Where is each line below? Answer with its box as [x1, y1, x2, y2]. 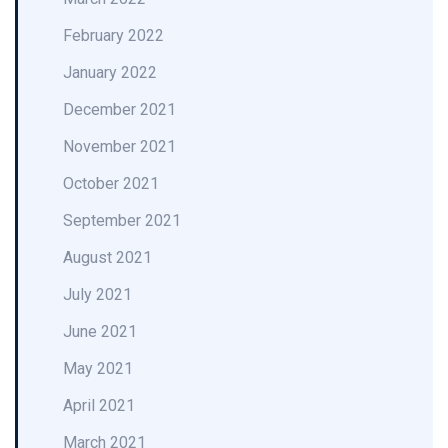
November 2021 [63, 137, 176, 156]
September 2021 [63, 211, 181, 230]
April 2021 [63, 396, 135, 415]
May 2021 [63, 359, 133, 378]
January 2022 [63, 63, 157, 82]
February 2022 [63, 26, 164, 45]
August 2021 [63, 248, 152, 267]
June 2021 [63, 322, 137, 341]
